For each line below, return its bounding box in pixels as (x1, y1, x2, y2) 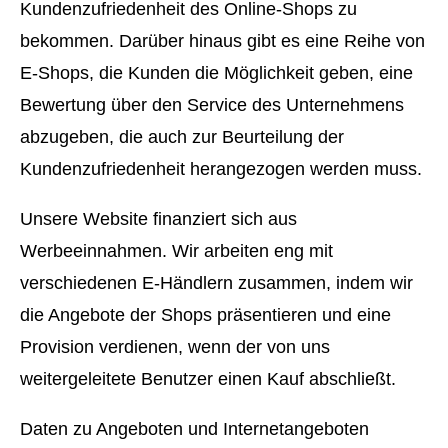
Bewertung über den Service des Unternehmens (20, 95, 404, 116)
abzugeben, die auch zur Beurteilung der (20, 127, 344, 148)
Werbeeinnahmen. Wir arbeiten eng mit (20, 241, 333, 262)
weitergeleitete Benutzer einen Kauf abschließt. (20, 369, 396, 390)
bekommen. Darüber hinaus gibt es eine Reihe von (20, 31, 425, 52)
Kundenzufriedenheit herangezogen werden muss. (20, 159, 422, 180)
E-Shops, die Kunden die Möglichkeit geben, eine (20, 63, 413, 84)
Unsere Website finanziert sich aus (20, 209, 297, 230)
